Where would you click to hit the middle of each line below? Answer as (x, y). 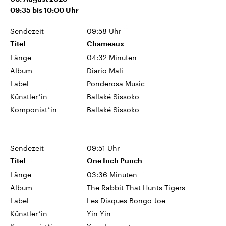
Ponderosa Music (116, 83)
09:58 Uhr (104, 31)
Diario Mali (105, 70)
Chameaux (106, 44)
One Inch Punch (115, 161)
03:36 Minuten (112, 174)
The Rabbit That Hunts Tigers (136, 187)
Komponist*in (34, 109)
